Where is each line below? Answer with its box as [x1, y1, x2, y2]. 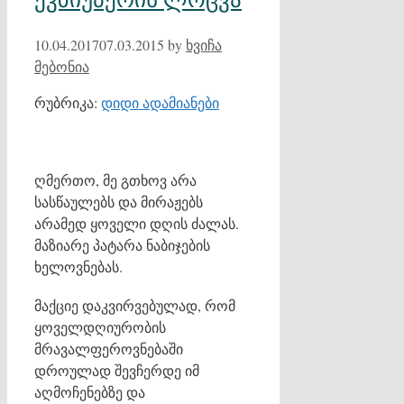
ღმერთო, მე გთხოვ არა [34, 170, 197, 190]
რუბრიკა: [34, 92, 101, 112]
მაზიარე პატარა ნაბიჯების [34, 235, 210, 255]
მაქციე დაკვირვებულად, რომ [34, 296, 235, 316]
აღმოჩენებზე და [34, 382, 145, 402]
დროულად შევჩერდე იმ [34, 361, 199, 381]
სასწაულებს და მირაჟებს [34, 192, 203, 212]
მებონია [34, 56, 89, 76]
